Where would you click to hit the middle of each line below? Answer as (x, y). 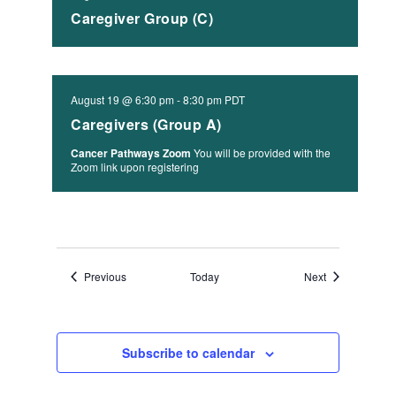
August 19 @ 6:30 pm (123, 99)
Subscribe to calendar (188, 352)
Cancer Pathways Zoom (133, 152)
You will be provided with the (263, 152)
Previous (106, 276)
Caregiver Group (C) (142, 18)
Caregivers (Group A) (146, 124)
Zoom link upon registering (135, 166)
